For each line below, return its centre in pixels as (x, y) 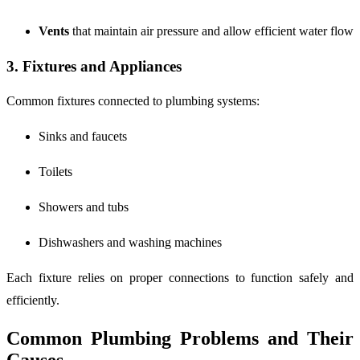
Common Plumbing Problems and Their (180, 339)
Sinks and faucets (83, 137)
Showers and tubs (84, 207)
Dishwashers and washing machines (130, 243)
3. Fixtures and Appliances (94, 66)
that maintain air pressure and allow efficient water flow (211, 31)
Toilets (55, 172)
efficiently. (33, 301)
